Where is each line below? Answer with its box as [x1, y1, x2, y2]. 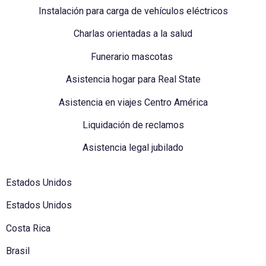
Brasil [6, 245, 30, 256]
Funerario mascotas [91, 50, 175, 62]
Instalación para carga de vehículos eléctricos [38, 5, 228, 17]
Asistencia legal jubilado [83, 142, 183, 154]
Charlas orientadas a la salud [74, 28, 192, 40]
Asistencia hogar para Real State [65, 74, 201, 85]
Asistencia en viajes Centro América [58, 96, 208, 108]
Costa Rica [6, 222, 50, 234]
